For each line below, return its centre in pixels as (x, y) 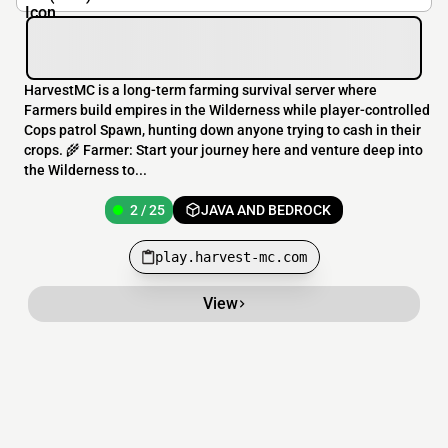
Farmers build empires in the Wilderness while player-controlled (227, 110)
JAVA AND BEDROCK (266, 210)
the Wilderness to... (85, 170)
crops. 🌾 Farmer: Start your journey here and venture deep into (223, 150)
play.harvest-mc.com (230, 257)
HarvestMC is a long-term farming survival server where (200, 90)
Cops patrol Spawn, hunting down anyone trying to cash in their (222, 130)
